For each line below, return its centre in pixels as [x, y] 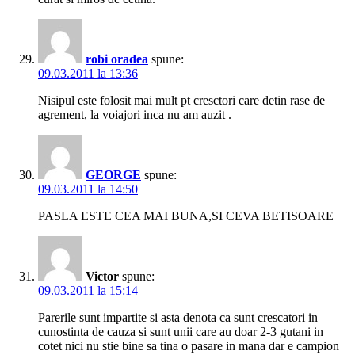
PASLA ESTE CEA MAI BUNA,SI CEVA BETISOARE [186, 216]
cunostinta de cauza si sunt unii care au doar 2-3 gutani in [181, 332]
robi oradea [117, 59]
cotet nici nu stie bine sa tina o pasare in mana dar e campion [189, 346]
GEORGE [113, 175]
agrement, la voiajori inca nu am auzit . [135, 115]
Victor [102, 277]
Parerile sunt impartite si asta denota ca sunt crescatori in [178, 318]
